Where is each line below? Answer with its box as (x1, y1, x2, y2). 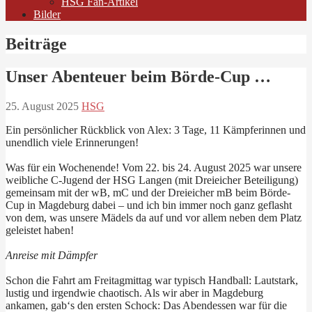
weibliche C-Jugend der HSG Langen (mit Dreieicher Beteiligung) (6, 173, 298, 186)
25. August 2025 (6, 100, 79, 112)
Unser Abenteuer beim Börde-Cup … (6, 67, 271, 86)
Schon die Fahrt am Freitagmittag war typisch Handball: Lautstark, (6, 274, 298, 286)
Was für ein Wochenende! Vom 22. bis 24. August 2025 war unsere (6, 161, 302, 173)
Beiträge (6, 34, 67, 53)
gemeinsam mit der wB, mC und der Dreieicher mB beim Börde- (6, 186, 290, 198)
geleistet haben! (6, 224, 74, 236)
